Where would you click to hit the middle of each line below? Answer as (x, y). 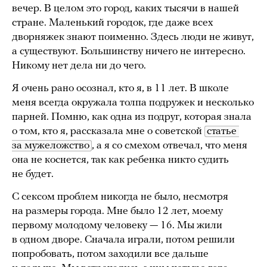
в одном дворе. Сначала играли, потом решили (123, 240)
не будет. (33, 174)
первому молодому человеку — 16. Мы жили (117, 225)
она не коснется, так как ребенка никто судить (120, 160)
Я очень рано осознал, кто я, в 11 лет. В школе (120, 88)
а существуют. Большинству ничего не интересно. (129, 51)
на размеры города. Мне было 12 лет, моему (117, 211)
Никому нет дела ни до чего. (79, 66)
